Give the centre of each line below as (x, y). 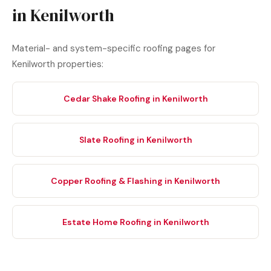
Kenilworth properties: (58, 64)
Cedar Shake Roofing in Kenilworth (135, 99)
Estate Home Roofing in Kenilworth (135, 222)
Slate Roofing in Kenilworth (135, 140)
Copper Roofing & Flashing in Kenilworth (135, 181)
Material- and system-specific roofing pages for (114, 48)
